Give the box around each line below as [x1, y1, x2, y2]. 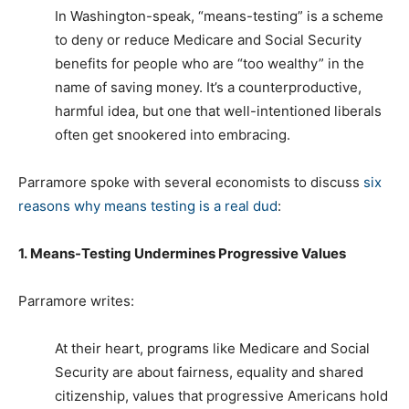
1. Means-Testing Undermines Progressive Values [18, 245, 346, 263]
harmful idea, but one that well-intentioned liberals [55, 102, 382, 121]
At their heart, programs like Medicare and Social [55, 340, 370, 358]
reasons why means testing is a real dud [18, 197, 278, 215]
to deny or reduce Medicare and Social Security [55, 31, 362, 49]
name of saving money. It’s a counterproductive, [55, 79, 362, 97]
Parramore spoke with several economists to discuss [18, 173, 363, 192]
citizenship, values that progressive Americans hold [55, 387, 388, 405]
